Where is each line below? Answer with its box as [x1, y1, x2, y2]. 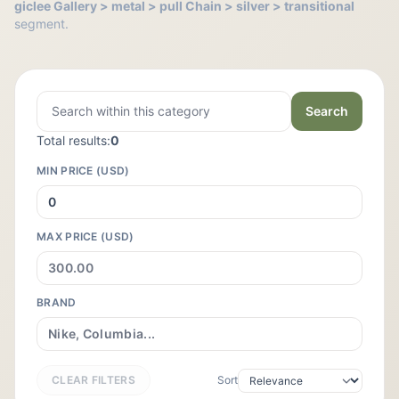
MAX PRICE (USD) [37, 230, 134, 243]
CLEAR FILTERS [52, 373, 135, 387]
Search [305, 103, 348, 118]
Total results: [37, 133, 110, 148]
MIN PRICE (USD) [37, 164, 130, 177]
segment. [14, 16, 69, 31]
